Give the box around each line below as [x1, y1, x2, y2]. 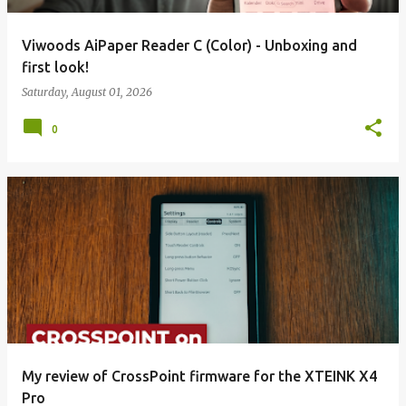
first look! [22, 59, 89, 75]
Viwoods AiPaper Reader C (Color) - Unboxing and [22, 37, 357, 53]
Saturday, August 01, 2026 [22, 85, 152, 99]
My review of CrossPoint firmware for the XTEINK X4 [22, 368, 377, 384]
